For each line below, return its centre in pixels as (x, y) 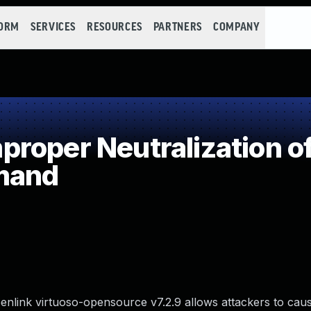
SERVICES (53, 27)
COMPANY (236, 27)
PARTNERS (177, 27)
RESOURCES (115, 27)
